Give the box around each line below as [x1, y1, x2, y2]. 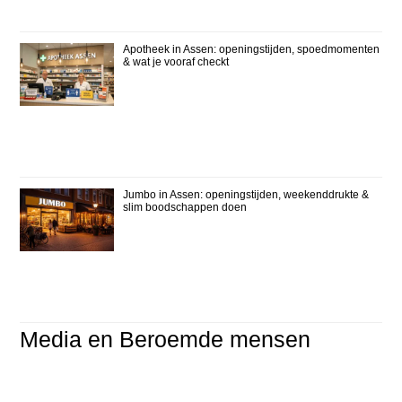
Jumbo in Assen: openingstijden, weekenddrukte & [123, 188, 370, 201]
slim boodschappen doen [123, 200, 248, 214]
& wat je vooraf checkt [123, 55, 230, 68]
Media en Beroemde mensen [20, 326, 311, 352]
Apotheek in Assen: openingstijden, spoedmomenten [123, 42, 380, 56]
